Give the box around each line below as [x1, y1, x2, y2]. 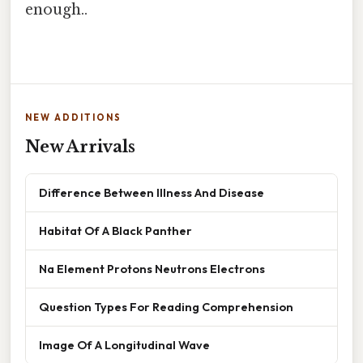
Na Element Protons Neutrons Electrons [39, 261, 265, 277]
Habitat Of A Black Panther [39, 223, 192, 239]
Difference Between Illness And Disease [39, 185, 264, 201]
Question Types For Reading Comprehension [39, 299, 293, 315]
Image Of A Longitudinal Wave [39, 337, 210, 353]
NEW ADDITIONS [25, 112, 122, 124]
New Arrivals [25, 137, 135, 157]
